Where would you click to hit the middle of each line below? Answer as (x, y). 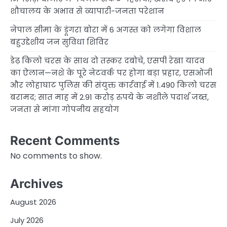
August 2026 (33, 202)
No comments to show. (56, 156)
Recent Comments (65, 140)
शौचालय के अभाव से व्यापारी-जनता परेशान (87, 11)
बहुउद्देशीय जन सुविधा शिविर (59, 42)
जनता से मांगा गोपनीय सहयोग (65, 109)
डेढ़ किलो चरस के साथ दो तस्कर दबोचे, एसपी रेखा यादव (107, 60)
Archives (36, 184)
